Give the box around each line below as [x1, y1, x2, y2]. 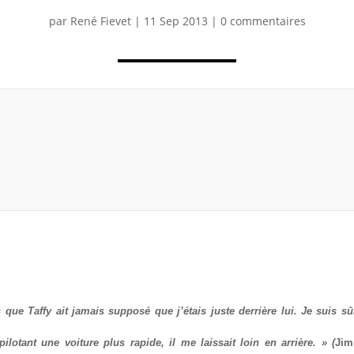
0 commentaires [220, 13, 306, 28]
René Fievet [70, 13, 131, 28]
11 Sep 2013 [143, 13, 208, 28]
